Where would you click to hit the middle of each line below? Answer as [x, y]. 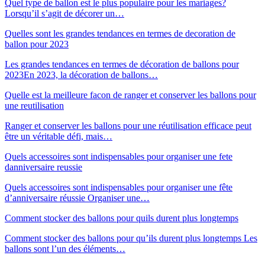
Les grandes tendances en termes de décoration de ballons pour [122, 64]
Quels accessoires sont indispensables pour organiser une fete [119, 156]
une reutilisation [34, 105]
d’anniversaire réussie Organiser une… [77, 198]
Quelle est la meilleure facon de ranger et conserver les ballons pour [130, 95]
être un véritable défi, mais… [59, 136]
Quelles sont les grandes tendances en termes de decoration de [120, 33]
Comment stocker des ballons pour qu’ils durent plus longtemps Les [131, 238]
